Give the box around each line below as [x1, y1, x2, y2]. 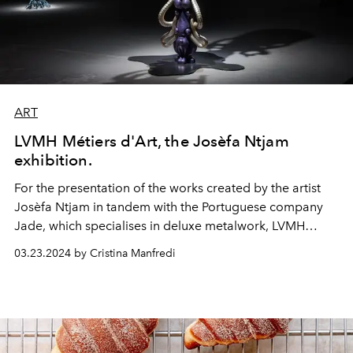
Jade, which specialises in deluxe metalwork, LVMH [14, 217, 305, 233]
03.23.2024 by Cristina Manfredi [14, 246, 176, 260]
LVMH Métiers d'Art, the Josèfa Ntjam [14, 131, 289, 150]
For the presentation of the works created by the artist [14, 180, 321, 195]
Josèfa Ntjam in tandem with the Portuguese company [14, 199, 323, 214]
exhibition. [14, 150, 92, 169]
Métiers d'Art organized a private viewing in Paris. [14, 236, 297, 252]
